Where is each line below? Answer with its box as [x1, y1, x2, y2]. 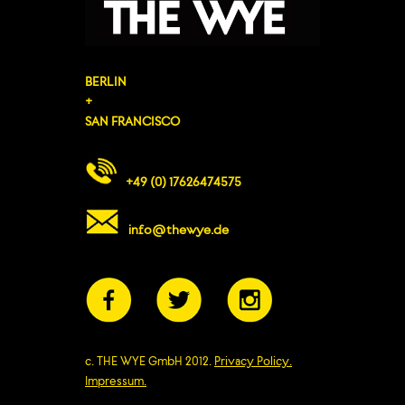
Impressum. [85, 376, 146, 389]
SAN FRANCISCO [85, 116, 180, 130]
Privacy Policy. [214, 356, 292, 369]
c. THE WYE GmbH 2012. [85, 356, 214, 369]
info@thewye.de [126, 224, 229, 239]
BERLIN [85, 76, 127, 90]
